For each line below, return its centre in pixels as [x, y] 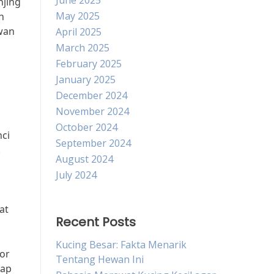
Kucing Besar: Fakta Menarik [121, 245]
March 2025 [83, 48]
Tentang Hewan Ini [100, 259]
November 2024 [92, 111]
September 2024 [93, 143]
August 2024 [84, 159]
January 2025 [86, 80]
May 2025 [78, 16]
